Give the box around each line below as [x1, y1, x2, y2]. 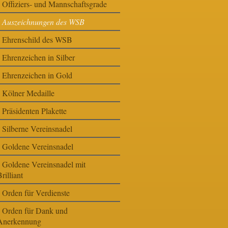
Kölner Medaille [2, 88, 54, 99]
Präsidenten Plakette [2, 105, 67, 117]
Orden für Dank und [2, 205, 68, 216]
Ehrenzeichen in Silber [2, 52, 75, 63]
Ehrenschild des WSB [2, 34, 72, 45]
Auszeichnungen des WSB [2, 16, 84, 27]
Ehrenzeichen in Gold [2, 70, 72, 81]
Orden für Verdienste [2, 187, 70, 198]
